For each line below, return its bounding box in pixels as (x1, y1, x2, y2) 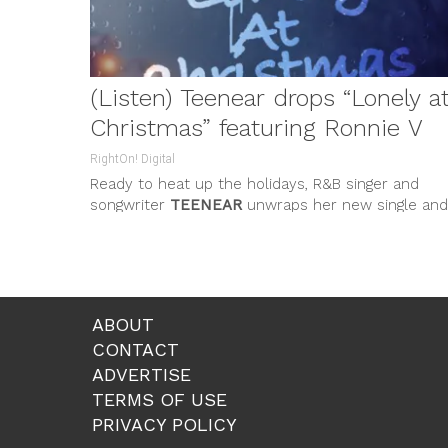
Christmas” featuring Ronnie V (90, 113, 423, 142)
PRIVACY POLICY (92, 413, 237, 435)
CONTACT (92, 338, 179, 360)
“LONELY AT (181, 216, 273, 235)
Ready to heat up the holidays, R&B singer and (90, 174, 419, 193)
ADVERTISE (92, 363, 191, 385)
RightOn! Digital (90, 151, 175, 166)
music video (90, 216, 181, 235)
